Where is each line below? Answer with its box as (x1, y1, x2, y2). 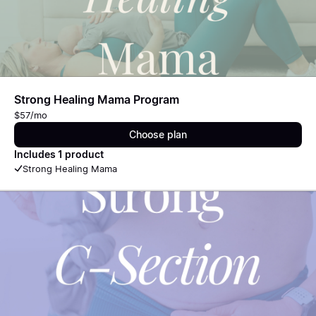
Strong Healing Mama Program (14, 92, 179, 107)
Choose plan (129, 128, 187, 140)
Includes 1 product (14, 148, 104, 160)
